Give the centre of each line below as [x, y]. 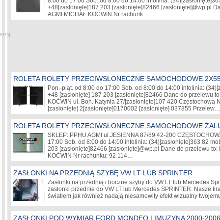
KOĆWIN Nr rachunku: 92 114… [91, 156]
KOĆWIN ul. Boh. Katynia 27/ [86, 102]
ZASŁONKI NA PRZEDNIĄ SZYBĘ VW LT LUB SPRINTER [103, 173]
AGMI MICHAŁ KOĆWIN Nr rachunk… [99, 14]
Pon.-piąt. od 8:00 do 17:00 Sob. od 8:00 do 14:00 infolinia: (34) [132, 88]
